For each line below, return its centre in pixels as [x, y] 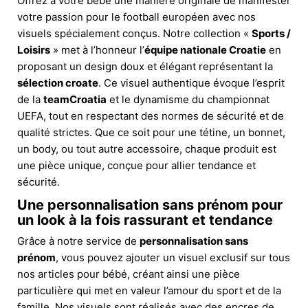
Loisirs [34, 49]
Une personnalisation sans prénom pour [150, 205]
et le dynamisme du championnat [188, 99]
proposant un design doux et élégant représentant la [145, 66]
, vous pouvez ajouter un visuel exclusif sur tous [173, 257]
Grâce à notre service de [78, 241]
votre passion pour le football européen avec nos [136, 16]
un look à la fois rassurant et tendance [145, 220]
